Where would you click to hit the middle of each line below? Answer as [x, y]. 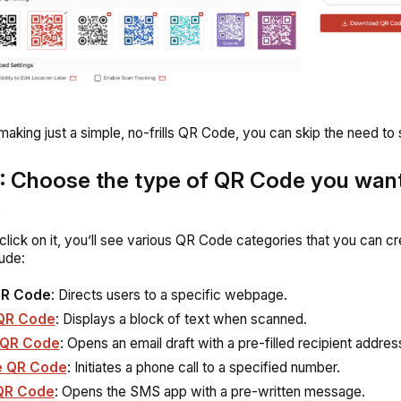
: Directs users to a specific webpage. [169, 294]
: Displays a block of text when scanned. [181, 319]
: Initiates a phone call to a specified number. [203, 367]
